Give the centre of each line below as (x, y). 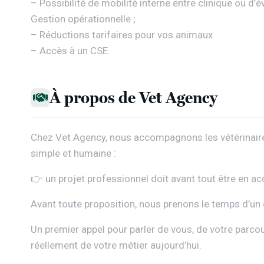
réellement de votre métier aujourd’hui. (116, 245)
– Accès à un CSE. (70, 51)
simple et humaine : (73, 153)
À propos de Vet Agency (133, 98)
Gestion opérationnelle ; (83, 19)
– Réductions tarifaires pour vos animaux (122, 35)
